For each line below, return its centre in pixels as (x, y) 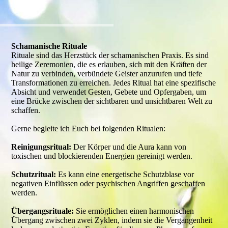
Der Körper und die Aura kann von (129, 147)
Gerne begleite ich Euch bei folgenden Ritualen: (89, 129)
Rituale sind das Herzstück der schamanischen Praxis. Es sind (110, 55)
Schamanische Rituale (49, 46)
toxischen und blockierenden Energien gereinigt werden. (103, 156)
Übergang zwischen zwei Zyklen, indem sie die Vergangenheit (112, 220)
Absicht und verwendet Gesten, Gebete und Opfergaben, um (109, 92)
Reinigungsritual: (41, 147)
